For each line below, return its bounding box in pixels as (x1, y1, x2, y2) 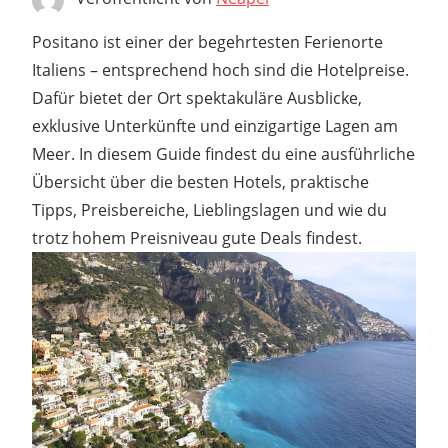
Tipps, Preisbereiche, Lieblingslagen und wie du (32, 198, 387, 221)
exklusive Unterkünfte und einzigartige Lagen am (32, 114, 398, 137)
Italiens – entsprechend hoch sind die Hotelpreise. (32, 58, 409, 81)
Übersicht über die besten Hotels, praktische (32, 170, 369, 193)
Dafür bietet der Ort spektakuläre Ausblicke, (32, 86, 362, 109)
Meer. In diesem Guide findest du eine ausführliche (32, 142, 415, 165)
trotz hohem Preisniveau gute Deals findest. (32, 226, 362, 249)
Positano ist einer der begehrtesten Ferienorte (32, 30, 383, 53)
